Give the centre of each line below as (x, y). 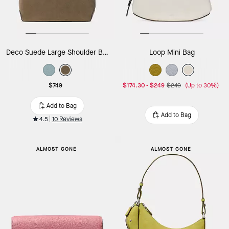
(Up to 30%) (202, 85)
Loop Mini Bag (172, 52)
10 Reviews (67, 119)
